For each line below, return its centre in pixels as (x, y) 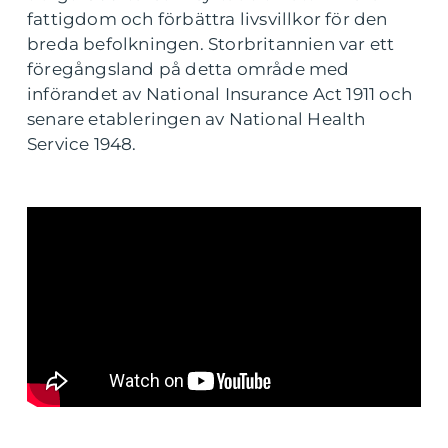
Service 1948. (82, 144)
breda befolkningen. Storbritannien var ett (211, 44)
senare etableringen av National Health (196, 119)
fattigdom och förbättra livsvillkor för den (207, 19)
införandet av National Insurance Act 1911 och (220, 94)
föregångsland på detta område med (188, 69)
